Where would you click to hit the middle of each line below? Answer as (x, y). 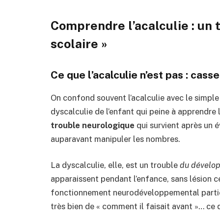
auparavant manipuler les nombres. (115, 139)
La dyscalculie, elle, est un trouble (115, 165)
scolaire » (79, 44)
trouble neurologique (93, 125)
